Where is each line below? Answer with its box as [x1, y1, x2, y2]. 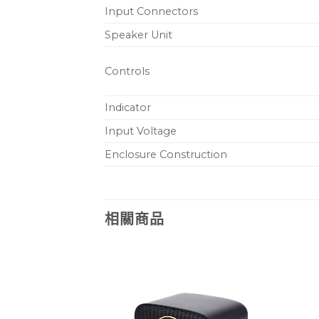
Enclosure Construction [105, 148, 227, 162]
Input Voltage [105, 125, 177, 138]
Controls [105, 65, 150, 78]
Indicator [105, 101, 151, 115]
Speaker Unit [105, 28, 172, 42]
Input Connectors [105, 5, 198, 19]
